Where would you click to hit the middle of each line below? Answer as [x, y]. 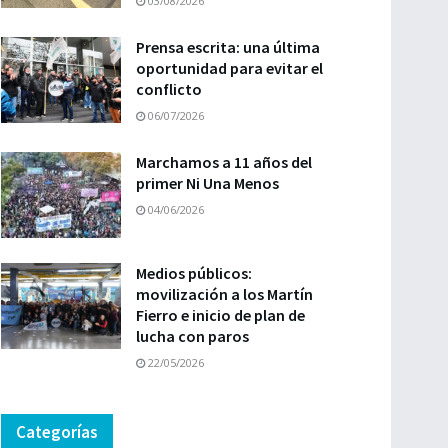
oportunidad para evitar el [229, 68]
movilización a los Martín [224, 293]
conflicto [169, 89]
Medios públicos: [194, 272]
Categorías [57, 431]
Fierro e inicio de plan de [220, 314]
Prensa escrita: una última [228, 47]
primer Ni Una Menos [207, 183]
